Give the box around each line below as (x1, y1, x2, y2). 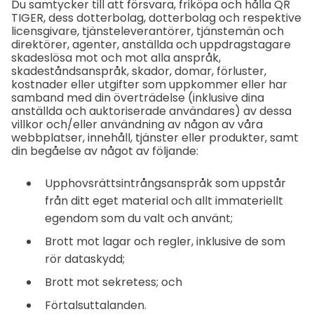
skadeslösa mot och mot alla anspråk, (11, 50, 221, 67)
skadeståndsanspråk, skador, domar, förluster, (11, 63, 266, 80)
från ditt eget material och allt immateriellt (45, 193, 283, 210)
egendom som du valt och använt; (45, 210, 233, 227)
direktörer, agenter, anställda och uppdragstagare (11, 36, 291, 53)
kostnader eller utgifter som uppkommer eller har (11, 76, 287, 93)
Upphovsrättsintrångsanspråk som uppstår (45, 175, 286, 192)
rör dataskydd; (45, 251, 125, 268)
